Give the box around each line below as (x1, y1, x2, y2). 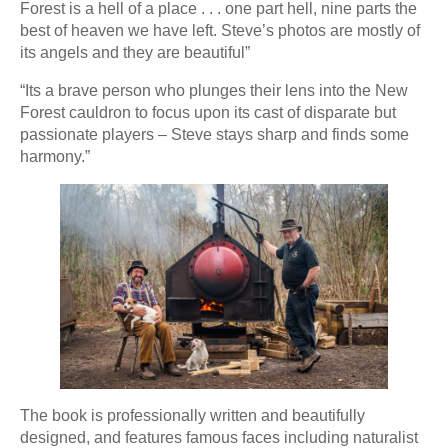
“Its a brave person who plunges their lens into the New (20, 82, 408, 99)
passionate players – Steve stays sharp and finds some (20, 126, 409, 143)
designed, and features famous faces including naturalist (20, 429, 418, 446)
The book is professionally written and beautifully (20, 407, 365, 424)
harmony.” (20, 148, 90, 165)
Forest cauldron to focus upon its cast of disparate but (20, 104, 396, 121)
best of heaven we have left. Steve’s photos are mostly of (20, 22, 420, 39)
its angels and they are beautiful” (20, 44, 250, 61)
